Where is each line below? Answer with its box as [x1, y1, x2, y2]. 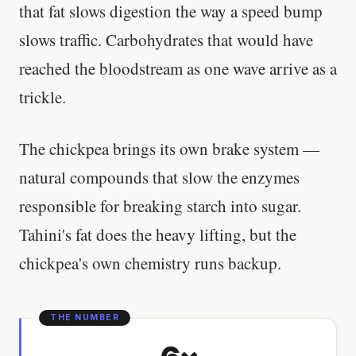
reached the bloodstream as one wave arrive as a [19, 56, 337, 79]
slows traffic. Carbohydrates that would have [19, 28, 313, 51]
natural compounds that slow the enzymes [19, 166, 300, 189]
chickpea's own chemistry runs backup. [19, 252, 281, 275]
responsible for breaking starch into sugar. [19, 195, 301, 218]
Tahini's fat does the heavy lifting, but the [19, 223, 296, 246]
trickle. [19, 85, 66, 108]
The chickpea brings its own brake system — [19, 137, 319, 161]
